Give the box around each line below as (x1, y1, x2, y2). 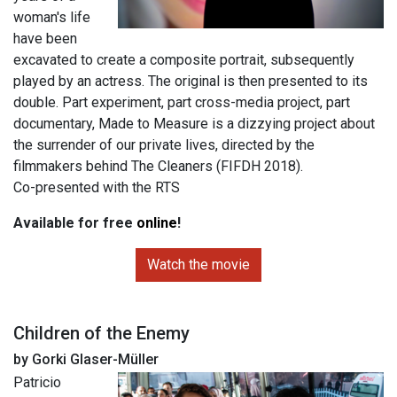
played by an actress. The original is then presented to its (13, 72, 368, 90)
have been (13, 29, 77, 47)
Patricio (13, 373, 61, 391)
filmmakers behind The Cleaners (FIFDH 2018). (13, 157, 307, 175)
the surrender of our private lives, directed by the (13, 136, 315, 153)
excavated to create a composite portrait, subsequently (13, 51, 354, 68)
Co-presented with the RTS (13, 178, 180, 196)
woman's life (13, 8, 90, 26)
